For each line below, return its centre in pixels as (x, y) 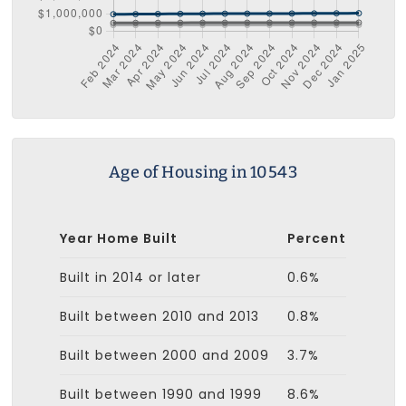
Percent (317, 238)
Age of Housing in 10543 (203, 172)
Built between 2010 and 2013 (159, 316)
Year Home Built (119, 238)
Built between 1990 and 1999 (161, 394)
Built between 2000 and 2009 (164, 355)
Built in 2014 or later (130, 277)
